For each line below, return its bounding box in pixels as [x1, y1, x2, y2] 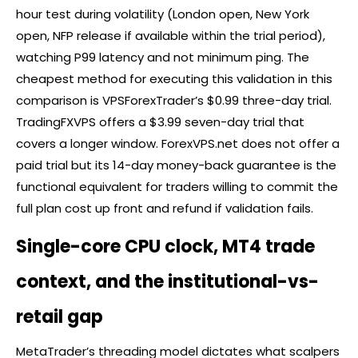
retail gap [16, 304, 103, 330]
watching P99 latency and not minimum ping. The [16, 49, 309, 66]
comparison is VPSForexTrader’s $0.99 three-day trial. [16, 92, 332, 109]
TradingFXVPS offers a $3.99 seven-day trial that [16, 113, 304, 131]
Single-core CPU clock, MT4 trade [16, 234, 315, 260]
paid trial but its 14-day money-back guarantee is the [16, 157, 336, 174]
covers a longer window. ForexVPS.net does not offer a [16, 135, 340, 153]
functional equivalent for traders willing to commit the [16, 178, 338, 196]
